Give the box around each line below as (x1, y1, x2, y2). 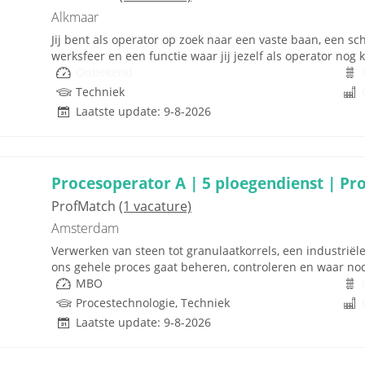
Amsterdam (51, 219, 119, 237)
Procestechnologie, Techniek (76, 295, 230, 310)
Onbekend (76, 64, 133, 80)
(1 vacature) (119, 197, 191, 215)
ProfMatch (51, 197, 119, 215)
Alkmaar (51, 8, 99, 26)
